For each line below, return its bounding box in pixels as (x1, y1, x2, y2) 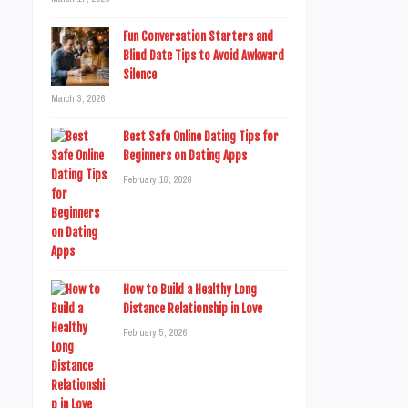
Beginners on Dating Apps (123, 148, 247, 163)
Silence (123, 67, 157, 82)
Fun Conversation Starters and (123, 29, 273, 44)
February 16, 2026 (123, 173, 192, 186)
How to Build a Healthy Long (123, 282, 257, 297)
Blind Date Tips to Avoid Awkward (123, 48, 284, 63)
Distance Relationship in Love (123, 301, 262, 316)
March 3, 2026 (51, 92, 106, 105)
